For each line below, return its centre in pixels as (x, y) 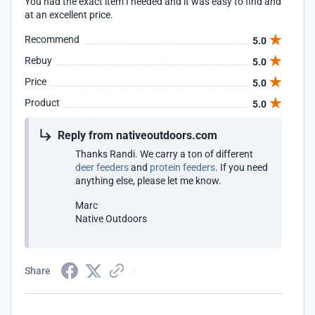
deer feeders (102, 167)
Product (42, 103)
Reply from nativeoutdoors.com (137, 135)
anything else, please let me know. (148, 181)
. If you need (242, 167)
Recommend (52, 39)
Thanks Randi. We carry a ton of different (164, 154)
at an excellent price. (69, 15)
